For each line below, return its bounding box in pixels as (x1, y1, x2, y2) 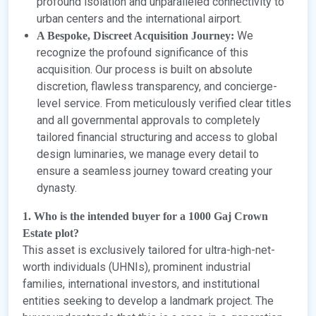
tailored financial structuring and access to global (37, 130, 277, 145)
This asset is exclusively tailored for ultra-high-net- (23, 243, 275, 257)
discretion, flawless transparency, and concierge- (37, 80, 277, 94)
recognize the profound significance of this (37, 46, 248, 60)
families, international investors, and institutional (23, 277, 260, 291)
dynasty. (37, 181, 77, 195)
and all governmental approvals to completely (37, 114, 260, 128)
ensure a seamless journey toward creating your (37, 164, 272, 178)
